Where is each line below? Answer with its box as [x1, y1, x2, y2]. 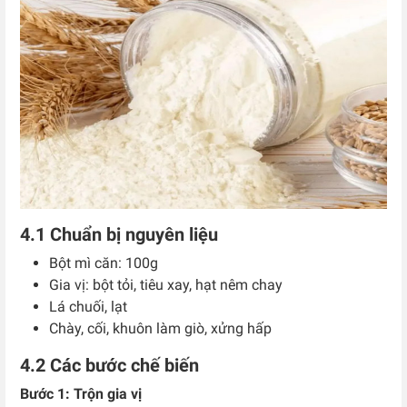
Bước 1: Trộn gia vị [20, 384, 142, 402]
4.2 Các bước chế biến [20, 353, 199, 376]
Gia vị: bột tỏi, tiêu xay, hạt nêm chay [49, 275, 283, 293]
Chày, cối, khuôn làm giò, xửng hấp [49, 319, 272, 337]
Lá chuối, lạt [49, 297, 127, 315]
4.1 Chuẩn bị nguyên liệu [20, 223, 218, 245]
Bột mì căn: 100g [49, 253, 158, 272]
